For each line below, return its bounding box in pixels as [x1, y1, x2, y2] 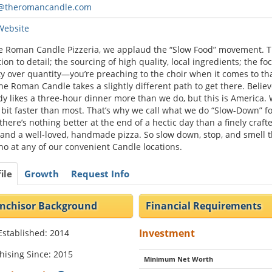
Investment [139, 226, 195, 240]
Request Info [71, 168, 129, 180]
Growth [24, 168, 59, 180]
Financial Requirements [146, 199, 262, 212]
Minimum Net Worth [144, 254, 214, 263]
